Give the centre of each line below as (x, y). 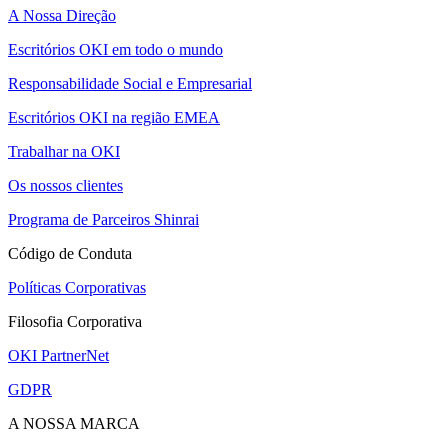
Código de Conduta (70, 253)
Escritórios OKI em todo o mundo (115, 49)
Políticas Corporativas (77, 287)
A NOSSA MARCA (74, 423)
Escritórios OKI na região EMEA (114, 117)
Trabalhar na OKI (64, 151)
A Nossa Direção (62, 15)
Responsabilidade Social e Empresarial (130, 83)
